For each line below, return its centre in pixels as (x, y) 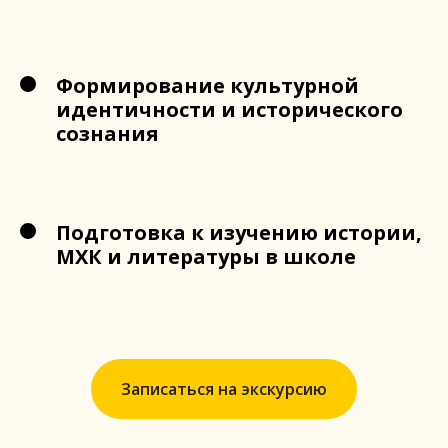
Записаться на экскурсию (224, 388)
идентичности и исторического (229, 109)
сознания (107, 133)
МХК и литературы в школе (206, 256)
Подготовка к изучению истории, (239, 232)
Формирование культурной (207, 85)
